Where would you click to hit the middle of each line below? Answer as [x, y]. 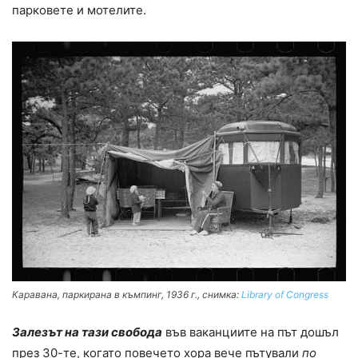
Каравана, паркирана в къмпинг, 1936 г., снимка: [127, 295]
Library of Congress [285, 295]
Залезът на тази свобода [87, 332]
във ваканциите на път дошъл [251, 332]
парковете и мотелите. [79, 10]
